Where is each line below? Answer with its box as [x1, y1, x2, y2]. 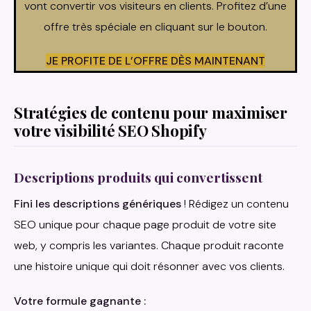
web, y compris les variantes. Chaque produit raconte [14, 238, 284, 253]
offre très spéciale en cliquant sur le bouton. [44, 19, 267, 34]
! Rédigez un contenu [181, 196, 289, 212]
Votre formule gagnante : [14, 294, 146, 309]
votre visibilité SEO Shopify [14, 119, 207, 141]
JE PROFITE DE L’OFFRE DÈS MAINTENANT [46, 53, 265, 68]
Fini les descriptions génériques [14, 196, 181, 212]
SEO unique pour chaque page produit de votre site [14, 217, 276, 233]
